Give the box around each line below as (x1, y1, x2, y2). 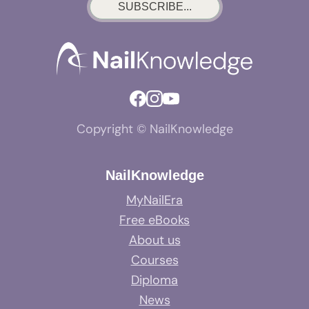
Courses (130, 252, 179, 269)
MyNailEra (126, 192, 183, 209)
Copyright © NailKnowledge (76, 121, 233, 138)
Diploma (131, 272, 178, 289)
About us (128, 232, 181, 249)
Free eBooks (119, 212, 190, 229)
